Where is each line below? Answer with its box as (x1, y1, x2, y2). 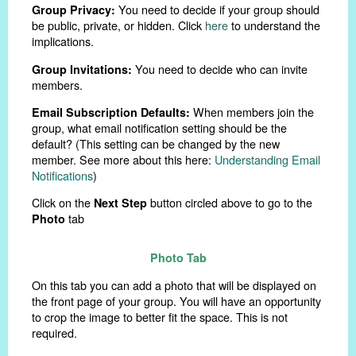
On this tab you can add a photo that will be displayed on (32, 276, 316, 293)
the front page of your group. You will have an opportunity (32, 292, 321, 309)
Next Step (94, 195, 147, 211)
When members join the (193, 103, 314, 120)
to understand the (228, 17, 320, 34)
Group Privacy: (32, 2, 118, 18)
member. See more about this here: (32, 150, 215, 168)
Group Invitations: (32, 60, 135, 77)
